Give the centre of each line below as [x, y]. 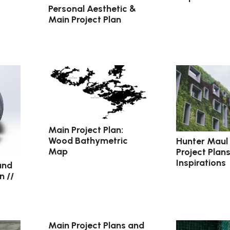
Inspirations [201, 163]
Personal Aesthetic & [92, 9]
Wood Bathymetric [88, 141]
